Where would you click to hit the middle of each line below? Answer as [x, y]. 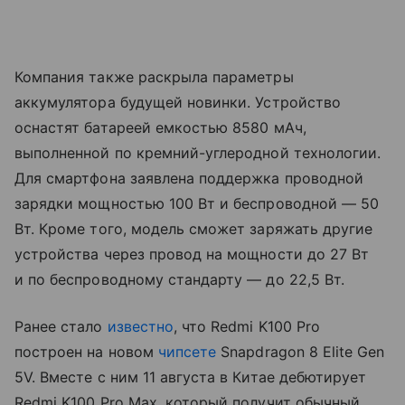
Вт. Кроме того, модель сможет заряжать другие [194, 229]
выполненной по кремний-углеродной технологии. [198, 153]
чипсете [187, 352]
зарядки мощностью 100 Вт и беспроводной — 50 [197, 204]
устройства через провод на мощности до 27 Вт [192, 254]
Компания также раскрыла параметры [154, 77]
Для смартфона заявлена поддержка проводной [189, 179]
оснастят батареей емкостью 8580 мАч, [160, 128]
